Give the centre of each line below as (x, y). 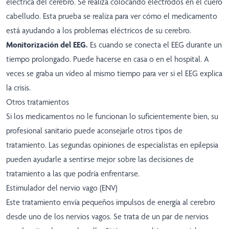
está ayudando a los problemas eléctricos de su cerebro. (99, 31)
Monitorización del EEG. (48, 45)
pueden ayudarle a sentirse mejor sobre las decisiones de (100, 159)
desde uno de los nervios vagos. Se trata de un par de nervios (107, 217)
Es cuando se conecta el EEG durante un (156, 45)
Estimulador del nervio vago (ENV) (62, 188)
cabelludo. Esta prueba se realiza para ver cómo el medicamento (112, 16)
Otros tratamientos (38, 102)
